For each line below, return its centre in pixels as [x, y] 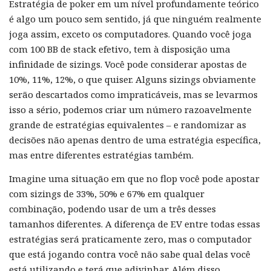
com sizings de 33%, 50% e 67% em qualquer [107, 193]
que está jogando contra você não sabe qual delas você [130, 254]
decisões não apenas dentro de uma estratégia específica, [135, 139]
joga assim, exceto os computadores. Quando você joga [130, 34]
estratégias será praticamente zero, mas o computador [130, 239]
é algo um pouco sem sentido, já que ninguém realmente [135, 18]
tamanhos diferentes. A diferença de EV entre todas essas [135, 224]
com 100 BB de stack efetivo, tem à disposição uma [120, 49]
